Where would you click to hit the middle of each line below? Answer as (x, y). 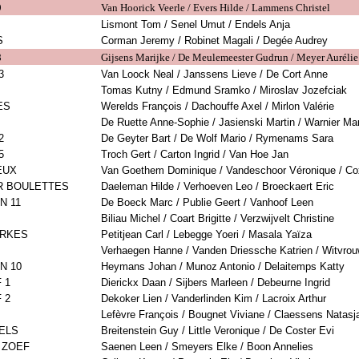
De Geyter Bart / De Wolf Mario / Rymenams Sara (217, 139)
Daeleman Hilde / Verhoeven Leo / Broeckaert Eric (218, 187)
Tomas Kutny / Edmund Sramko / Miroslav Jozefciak (224, 91)
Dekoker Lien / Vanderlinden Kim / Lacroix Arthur (214, 299)
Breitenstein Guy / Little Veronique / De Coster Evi (218, 331)
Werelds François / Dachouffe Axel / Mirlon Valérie (218, 107)
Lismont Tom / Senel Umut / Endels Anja (196, 25)
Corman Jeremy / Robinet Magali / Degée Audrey (214, 41)
